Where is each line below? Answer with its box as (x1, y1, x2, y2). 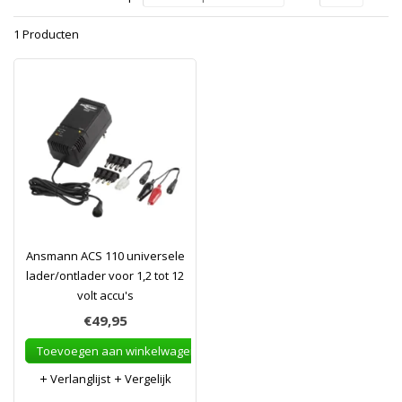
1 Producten (13, 26, 79, 42)
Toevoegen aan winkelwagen (37, 343, 197, 359)
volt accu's (76, 287, 134, 303)
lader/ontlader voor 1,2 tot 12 (26, 267, 184, 284)
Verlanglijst (48, 371, 110, 387)
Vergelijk (122, 371, 171, 387)
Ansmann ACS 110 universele (25, 248, 185, 264)
